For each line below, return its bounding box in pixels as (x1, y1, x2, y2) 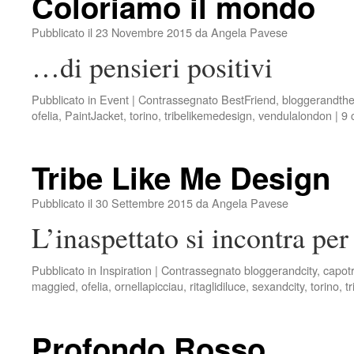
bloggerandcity (244, 262, 317, 278)
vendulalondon (258, 107, 332, 123)
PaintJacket (65, 107, 123, 123)
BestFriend (221, 91, 276, 107)
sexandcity (252, 277, 304, 294)
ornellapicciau (115, 277, 183, 294)
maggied (32, 277, 75, 294)
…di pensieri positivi (32, 47, 273, 85)
